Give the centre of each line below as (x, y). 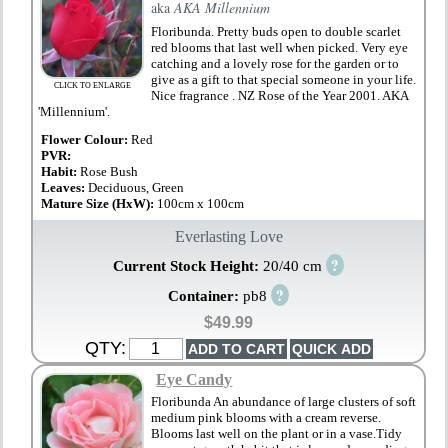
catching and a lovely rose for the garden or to (275, 64)
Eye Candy (194, 379)
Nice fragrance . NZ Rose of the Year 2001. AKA (280, 96)
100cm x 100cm (201, 204)
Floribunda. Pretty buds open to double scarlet (276, 32)
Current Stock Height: (188, 266)
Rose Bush (109, 172)
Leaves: (65, 188)
